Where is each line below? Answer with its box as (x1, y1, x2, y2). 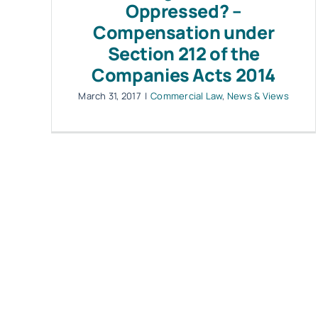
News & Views (226, 89, 289, 102)
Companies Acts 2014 (92, 62, 276, 87)
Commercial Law (150, 89, 223, 102)
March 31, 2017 (78, 89, 141, 102)
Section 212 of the (107, 40, 260, 66)
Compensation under (93, 19, 275, 45)
